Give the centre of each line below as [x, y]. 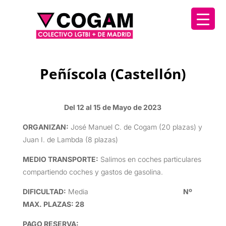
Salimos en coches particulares [150, 159]
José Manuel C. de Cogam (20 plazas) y [135, 127]
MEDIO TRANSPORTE [59, 159]
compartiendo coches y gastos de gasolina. [93, 172]
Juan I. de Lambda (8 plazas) [70, 139]
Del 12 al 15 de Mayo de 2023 [113, 107]
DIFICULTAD [43, 191]
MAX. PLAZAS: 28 [53, 204]
